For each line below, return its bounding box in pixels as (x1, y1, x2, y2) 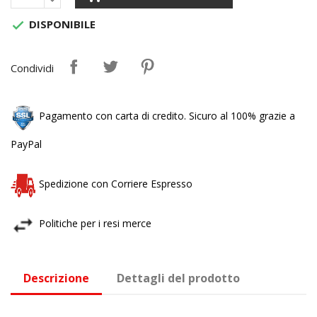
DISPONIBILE (26, 17, 96, 32)
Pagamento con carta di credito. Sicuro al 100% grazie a (39, 109, 295, 122)
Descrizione (23, 270, 89, 286)
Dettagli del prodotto (117, 270, 241, 286)
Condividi (11, 61, 54, 75)
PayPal (11, 137, 42, 151)
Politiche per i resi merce (39, 217, 151, 230)
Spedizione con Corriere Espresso (39, 177, 192, 190)
